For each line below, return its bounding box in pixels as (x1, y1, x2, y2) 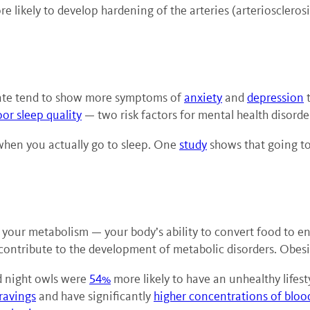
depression (247, 90, 304, 105)
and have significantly (36, 289, 154, 304)
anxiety (184, 90, 222, 105)
